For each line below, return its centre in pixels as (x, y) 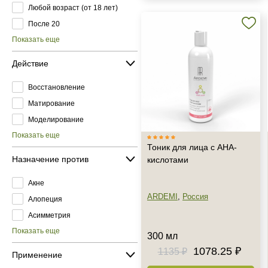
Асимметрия (49, 215)
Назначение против (50, 159)
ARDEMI (162, 197)
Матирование (51, 103)
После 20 (44, 24)
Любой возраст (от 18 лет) (73, 7)
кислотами (168, 160)
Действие (30, 63)
